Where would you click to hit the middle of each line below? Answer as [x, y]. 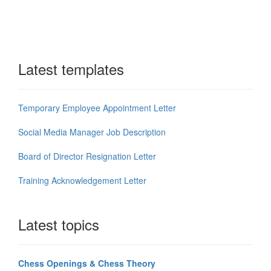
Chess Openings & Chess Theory [87, 263]
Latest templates [71, 69]
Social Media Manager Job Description [92, 132]
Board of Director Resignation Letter [87, 156]
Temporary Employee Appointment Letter [97, 108]
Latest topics [59, 224]
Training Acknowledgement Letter [82, 181]
